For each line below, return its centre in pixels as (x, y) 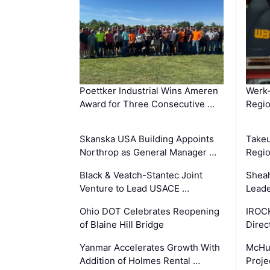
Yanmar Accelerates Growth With (150, 247)
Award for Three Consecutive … (147, 104)
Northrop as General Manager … (148, 152)
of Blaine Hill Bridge (122, 224)
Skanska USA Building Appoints (147, 139)
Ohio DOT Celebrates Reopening (149, 211)
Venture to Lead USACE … (134, 188)
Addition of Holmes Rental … (140, 260)
